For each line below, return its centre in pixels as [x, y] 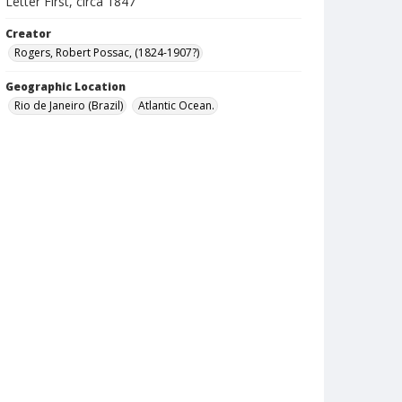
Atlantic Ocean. [176, 105]
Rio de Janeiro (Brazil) [69, 105]
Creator [28, 34]
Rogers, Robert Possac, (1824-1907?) [107, 52]
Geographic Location [66, 87]
